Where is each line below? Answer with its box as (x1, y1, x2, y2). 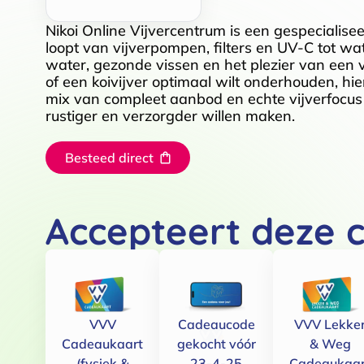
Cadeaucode (177, 316, 255, 332)
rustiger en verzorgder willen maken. (45, 106, 295, 125)
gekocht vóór (176, 336, 256, 352)
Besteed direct (65, 149, 154, 166)
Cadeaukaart (62, 336, 143, 352)
